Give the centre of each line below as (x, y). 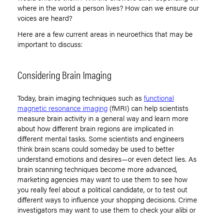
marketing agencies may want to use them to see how (102, 179)
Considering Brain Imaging (64, 75)
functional (159, 98)
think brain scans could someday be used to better (96, 149)
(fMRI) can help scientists (148, 108)
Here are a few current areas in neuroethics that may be (105, 34)
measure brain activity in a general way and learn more (103, 118)
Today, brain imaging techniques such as (81, 98)
